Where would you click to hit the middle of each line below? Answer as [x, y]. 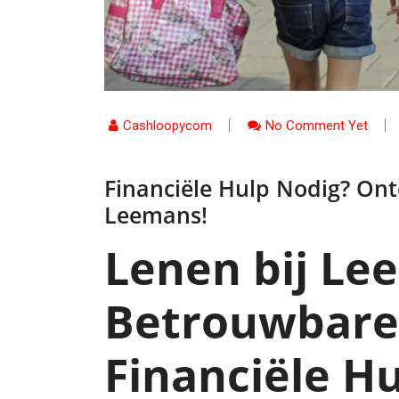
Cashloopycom [167, 125]
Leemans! [156, 214]
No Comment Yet [317, 125]
